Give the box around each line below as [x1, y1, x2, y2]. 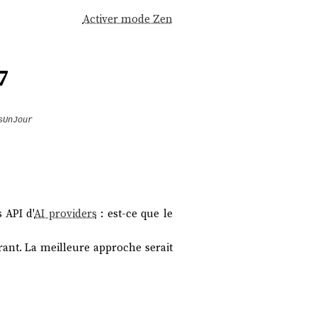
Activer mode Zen [82, 11, 173, 27]
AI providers [34, 205, 97, 221]
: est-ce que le [96, 205, 173, 221]
